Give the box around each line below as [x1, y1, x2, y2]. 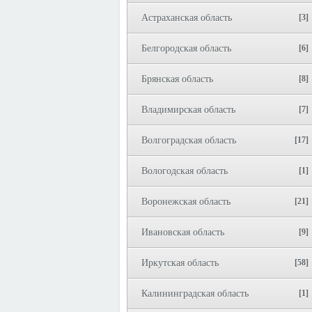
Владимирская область [141, 104, 235, 115]
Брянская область [141, 74, 213, 84]
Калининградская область [141, 288, 249, 299]
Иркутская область [141, 258, 219, 268]
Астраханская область [141, 13, 232, 23]
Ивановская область [141, 227, 224, 237]
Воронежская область [141, 196, 231, 207]
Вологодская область [141, 166, 228, 176]
